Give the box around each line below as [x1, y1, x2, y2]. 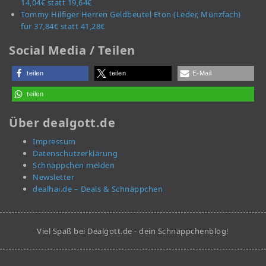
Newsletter [33, 172, 74, 183]
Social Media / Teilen [9, 42, 135, 59]
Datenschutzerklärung [33, 148, 118, 159]
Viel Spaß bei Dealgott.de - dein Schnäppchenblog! [37, 226, 229, 237]
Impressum [33, 136, 76, 147]
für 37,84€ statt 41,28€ [21, 21, 105, 32]
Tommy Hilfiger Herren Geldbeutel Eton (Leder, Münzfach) [21, 9, 241, 20]
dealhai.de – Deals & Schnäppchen [33, 183, 163, 195]
